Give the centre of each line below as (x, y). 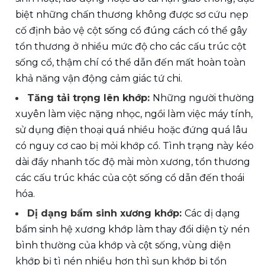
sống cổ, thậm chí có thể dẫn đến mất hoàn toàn (130, 63)
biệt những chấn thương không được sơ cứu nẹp (132, 15)
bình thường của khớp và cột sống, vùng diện (123, 245)
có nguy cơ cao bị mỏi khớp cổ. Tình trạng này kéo (135, 146)
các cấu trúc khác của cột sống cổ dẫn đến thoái (130, 178)
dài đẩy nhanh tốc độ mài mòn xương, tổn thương (133, 162)
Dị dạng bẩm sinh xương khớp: (106, 214)
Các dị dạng (212, 214)
